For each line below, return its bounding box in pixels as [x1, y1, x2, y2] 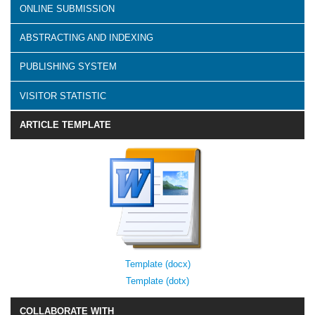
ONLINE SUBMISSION [20, 3, 115, 14]
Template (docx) [124, 258, 191, 269]
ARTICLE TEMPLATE [20, 120, 111, 131]
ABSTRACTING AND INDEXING [20, 32, 153, 44]
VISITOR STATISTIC [20, 90, 106, 101]
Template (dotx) [126, 275, 189, 286]
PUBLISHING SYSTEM [20, 61, 117, 72]
